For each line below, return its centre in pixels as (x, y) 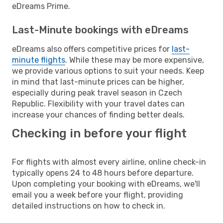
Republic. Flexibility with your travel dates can (98, 104)
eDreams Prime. (41, 6)
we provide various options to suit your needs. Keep (108, 71)
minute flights (39, 60)
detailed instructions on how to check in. (89, 206)
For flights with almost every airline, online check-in (109, 162)
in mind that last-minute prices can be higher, (98, 82)
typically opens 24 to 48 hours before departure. (103, 173)
